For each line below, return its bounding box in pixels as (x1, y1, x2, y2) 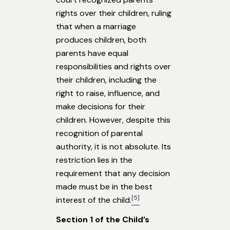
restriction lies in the (56, 155, 132, 166)
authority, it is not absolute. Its (56, 141, 171, 152)
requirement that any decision (56, 168, 170, 179)
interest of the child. (56, 195, 131, 206)
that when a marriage (56, 21, 136, 32)
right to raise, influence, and (56, 88, 160, 99)
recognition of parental (56, 128, 143, 139)
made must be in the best (56, 181, 152, 193)
